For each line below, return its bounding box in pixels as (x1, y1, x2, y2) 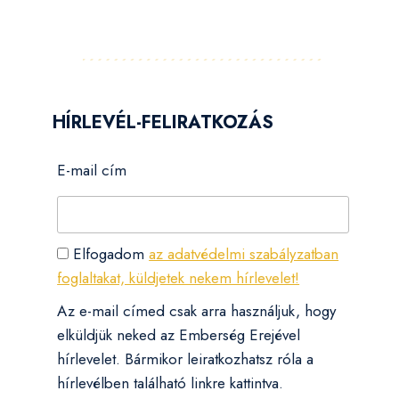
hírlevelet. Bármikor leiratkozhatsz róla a (57, 348, 314, 370)
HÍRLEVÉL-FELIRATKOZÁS (53, 109, 274, 135)
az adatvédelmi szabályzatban (149, 243, 339, 265)
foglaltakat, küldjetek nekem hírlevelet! (57, 267, 300, 289)
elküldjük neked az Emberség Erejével (57, 324, 301, 346)
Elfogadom (69, 243, 150, 265)
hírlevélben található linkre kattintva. (57, 372, 284, 395)
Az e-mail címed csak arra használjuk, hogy (57, 300, 337, 322)
